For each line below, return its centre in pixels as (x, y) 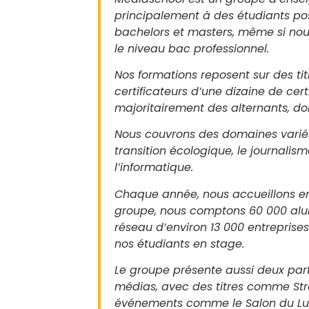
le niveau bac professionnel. (192, 48)
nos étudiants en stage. (179, 243)
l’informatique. (154, 168)
